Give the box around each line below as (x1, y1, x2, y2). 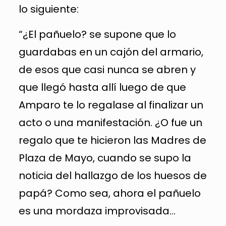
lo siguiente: (18, 2, 79, 16)
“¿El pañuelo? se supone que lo (18, 27, 176, 41)
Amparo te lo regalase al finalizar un (18, 98, 203, 112)
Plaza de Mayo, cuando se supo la (18, 151, 191, 165)
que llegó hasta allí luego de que (18, 80, 186, 94)
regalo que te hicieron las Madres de (18, 133, 206, 147)
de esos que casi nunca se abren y (18, 63, 196, 77)
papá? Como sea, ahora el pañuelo (18, 186, 201, 200)
